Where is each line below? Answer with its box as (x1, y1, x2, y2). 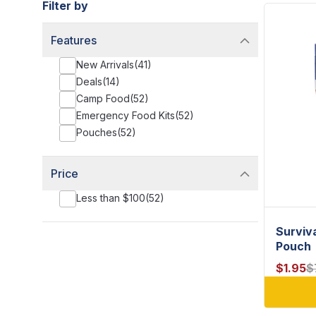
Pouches (76, 126, 117, 138)
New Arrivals (76, 59, 134, 71)
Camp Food (76, 92, 130, 104)
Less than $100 (76, 192, 145, 204)
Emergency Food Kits (76, 109, 175, 121)
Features (51, 33, 97, 47)
